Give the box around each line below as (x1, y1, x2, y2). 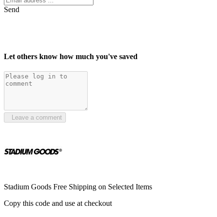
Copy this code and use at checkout (4, 199, 112, 207)
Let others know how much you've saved (4, 52, 138, 61)
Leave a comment (8, 114, 62, 121)
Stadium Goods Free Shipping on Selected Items (4, 183, 152, 191)
